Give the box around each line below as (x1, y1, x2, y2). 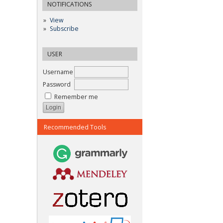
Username (43, 67, 73, 76)
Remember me (54, 92, 98, 101)
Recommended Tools (44, 122, 106, 131)
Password (43, 80, 71, 89)
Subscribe (49, 24, 79, 33)
